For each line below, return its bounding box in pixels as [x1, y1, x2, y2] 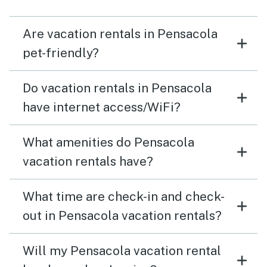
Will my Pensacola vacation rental [23, 243, 221, 258]
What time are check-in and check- [23, 188, 225, 204]
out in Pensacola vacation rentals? [23, 207, 222, 223]
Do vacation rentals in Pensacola [23, 80, 212, 95]
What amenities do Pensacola [23, 134, 194, 150]
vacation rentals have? [23, 153, 153, 169]
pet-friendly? [23, 45, 99, 60]
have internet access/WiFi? [23, 99, 181, 114]
